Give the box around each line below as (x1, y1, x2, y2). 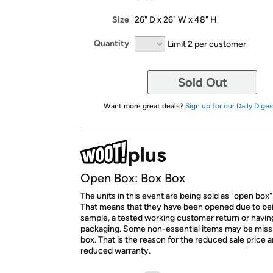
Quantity (94, 38, 129, 49)
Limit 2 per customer (168, 38, 246, 49)
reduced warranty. (80, 245, 151, 256)
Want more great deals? (103, 101, 185, 110)
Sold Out (177, 74, 227, 90)
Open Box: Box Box (80, 170, 185, 185)
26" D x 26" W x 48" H (135, 14, 217, 25)
